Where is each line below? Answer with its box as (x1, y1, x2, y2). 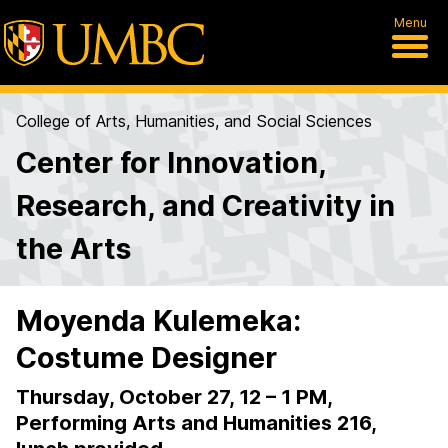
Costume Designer (16, 340, 277, 375)
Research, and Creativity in (16, 188, 395, 223)
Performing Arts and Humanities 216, (16, 411, 376, 435)
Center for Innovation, (16, 145, 326, 180)
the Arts (16, 231, 131, 266)
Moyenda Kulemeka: (16, 303, 301, 338)
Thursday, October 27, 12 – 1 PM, (16, 385, 332, 409)
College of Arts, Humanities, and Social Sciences (16, 111, 372, 131)
